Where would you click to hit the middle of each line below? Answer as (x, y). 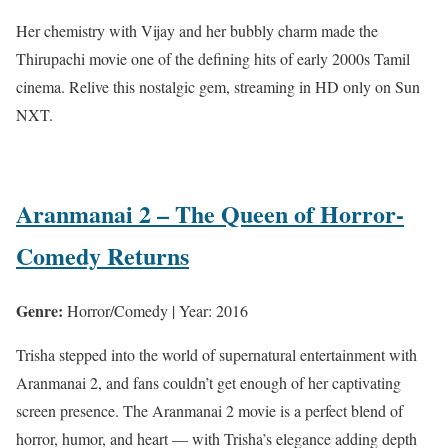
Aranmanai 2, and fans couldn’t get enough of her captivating (208, 383)
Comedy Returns (102, 256)
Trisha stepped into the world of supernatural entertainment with (216, 355)
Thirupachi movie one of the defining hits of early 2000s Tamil (213, 59)
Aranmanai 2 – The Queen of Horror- (210, 214)
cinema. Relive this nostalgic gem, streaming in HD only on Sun (218, 87)
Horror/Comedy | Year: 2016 (155, 311)
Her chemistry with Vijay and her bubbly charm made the (197, 31)
